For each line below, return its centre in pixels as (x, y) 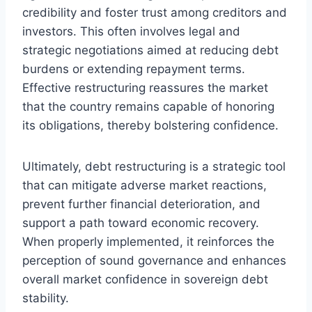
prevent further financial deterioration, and (141, 204)
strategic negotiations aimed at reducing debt (150, 50)
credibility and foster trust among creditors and (155, 12)
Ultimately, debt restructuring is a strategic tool (154, 166)
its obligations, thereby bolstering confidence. (150, 125)
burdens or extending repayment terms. (134, 69)
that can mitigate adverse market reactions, (145, 185)
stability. (46, 298)
